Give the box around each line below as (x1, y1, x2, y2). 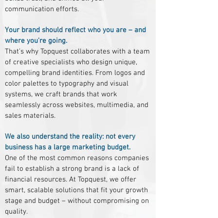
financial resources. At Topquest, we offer (5, 175, 136, 184)
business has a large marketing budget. (5, 143, 130, 152)
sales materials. (5, 111, 55, 120)
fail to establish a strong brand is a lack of (5, 164, 139, 173)
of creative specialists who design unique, (5, 58, 137, 67)
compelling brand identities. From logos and (5, 69, 145, 77)
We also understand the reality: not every (5, 132, 135, 141)
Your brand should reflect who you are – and (5, 26, 146, 35)
